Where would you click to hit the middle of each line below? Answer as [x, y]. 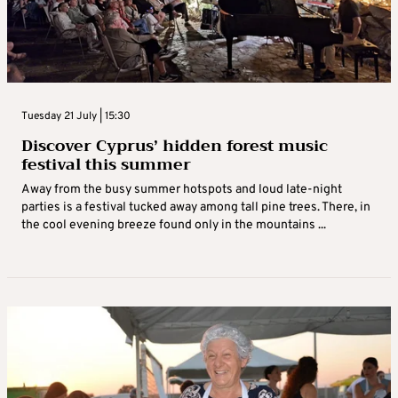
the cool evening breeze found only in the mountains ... [174, 225]
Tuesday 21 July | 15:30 [76, 116]
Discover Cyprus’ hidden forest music [175, 145]
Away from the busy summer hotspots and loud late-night [182, 189]
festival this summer [106, 164]
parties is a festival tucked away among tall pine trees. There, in [196, 207]
